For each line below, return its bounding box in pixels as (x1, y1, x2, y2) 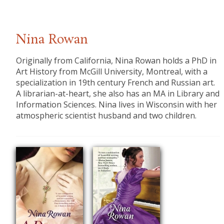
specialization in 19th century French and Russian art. (16, 77, 215, 88)
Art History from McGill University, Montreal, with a (16, 66, 208, 77)
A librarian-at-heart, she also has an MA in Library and (16, 88, 220, 99)
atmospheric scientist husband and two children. (16, 110, 197, 121)
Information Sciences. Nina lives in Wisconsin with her (16, 99, 217, 110)
